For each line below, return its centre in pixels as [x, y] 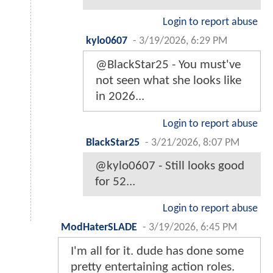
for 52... [115, 182]
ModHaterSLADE [99, 228]
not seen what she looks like [168, 81]
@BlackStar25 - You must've [168, 65]
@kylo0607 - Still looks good [170, 166]
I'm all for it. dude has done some [157, 252]
